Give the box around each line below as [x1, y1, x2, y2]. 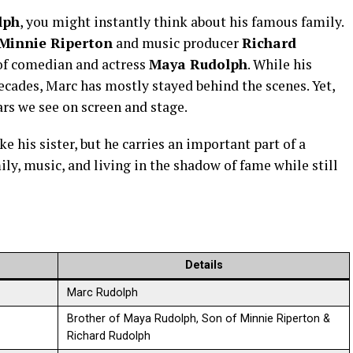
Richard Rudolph [67, 329, 151, 343]
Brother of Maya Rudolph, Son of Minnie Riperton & [67, 312, 331, 325]
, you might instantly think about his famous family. [20, 13, 344, 31]
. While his [247, 55, 312, 73]
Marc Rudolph [67, 286, 139, 299]
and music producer [113, 34, 242, 52]
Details [184, 258, 223, 272]
